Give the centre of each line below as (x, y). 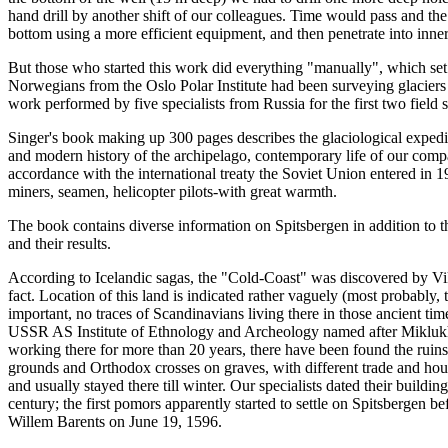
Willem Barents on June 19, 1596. (115, 422)
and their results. (59, 244)
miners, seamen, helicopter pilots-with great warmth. (172, 192)
